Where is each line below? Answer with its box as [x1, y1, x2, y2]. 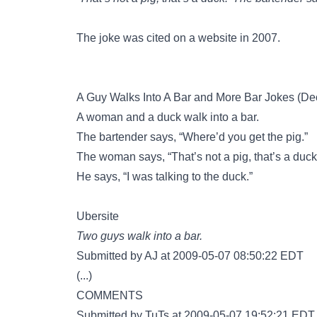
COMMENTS [76, 289, 143, 301]
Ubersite [76, 210, 119, 222]
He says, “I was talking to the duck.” [76, 171, 253, 183]
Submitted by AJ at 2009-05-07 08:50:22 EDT [76, 250, 304, 262]
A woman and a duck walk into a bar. [76, 111, 259, 123]
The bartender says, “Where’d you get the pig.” [76, 131, 308, 143]
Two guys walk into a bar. [76, 230, 202, 242]
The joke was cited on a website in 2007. [76, 32, 280, 44]
